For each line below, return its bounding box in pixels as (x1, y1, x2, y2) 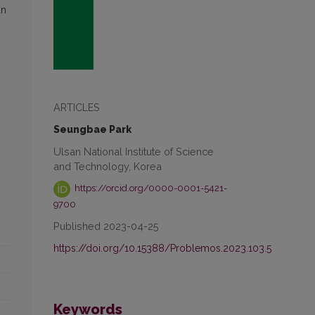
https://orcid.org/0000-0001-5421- (72, 183, 228, 194)
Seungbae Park (53, 123, 131, 135)
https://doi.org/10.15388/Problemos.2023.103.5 (53, 242, 271, 254)
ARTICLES (53, 101, 100, 113)
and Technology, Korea (53, 160, 162, 172)
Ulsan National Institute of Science (53, 145, 214, 157)
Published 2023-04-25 (53, 219, 159, 232)
